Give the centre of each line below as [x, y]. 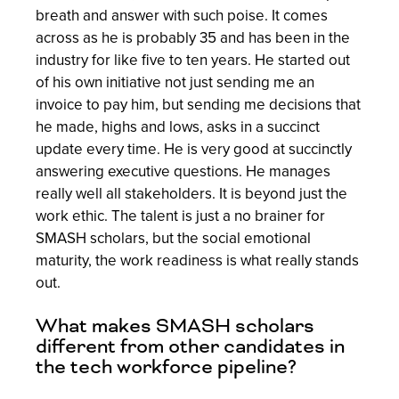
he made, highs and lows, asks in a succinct [178, 126]
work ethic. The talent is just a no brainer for [180, 216]
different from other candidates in [190, 347]
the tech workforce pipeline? [166, 367]
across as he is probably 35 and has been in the [193, 37]
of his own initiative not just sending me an [175, 82]
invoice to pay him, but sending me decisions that [198, 104]
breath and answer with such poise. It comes [182, 15]
